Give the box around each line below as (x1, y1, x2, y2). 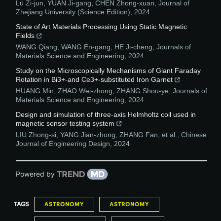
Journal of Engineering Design (16, 140, 110, 147)
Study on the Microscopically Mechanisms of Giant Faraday (16, 67, 201, 74)
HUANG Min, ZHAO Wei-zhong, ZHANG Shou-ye (16, 87, 169, 95)
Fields (16, 32, 35, 39)
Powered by (16, 170, 55, 178)
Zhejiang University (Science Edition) (16, 8, 130, 16)
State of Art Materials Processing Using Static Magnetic (16, 23, 187, 31)
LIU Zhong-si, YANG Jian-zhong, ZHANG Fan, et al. (16, 131, 177, 139)
